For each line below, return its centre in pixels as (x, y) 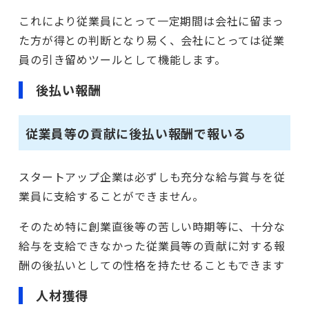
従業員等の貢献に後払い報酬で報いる (136, 133)
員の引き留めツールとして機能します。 (122, 59)
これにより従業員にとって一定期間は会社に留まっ (151, 20)
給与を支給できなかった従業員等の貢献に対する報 (152, 246)
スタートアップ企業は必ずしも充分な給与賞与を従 (152, 177)
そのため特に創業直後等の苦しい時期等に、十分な (152, 227)
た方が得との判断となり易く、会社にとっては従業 (152, 40)
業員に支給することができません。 (111, 196)
